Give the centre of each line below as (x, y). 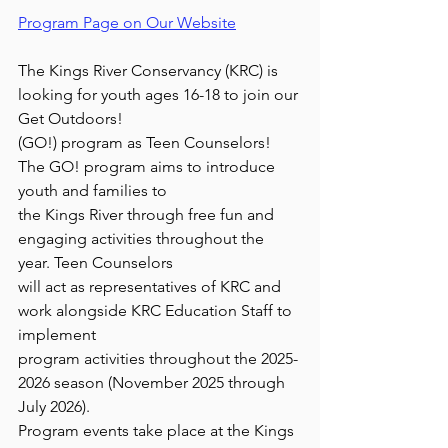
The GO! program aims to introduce (148, 166)
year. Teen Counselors (95, 262)
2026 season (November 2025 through (153, 382)
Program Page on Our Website (127, 22)
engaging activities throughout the (143, 238)
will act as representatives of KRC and (151, 286)
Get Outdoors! (70, 118)
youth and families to (92, 190)
